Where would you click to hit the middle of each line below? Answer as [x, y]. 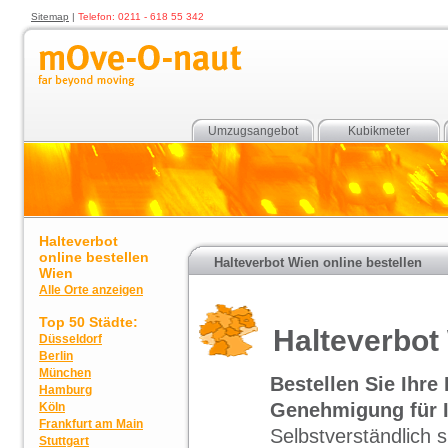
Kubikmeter [378, 131]
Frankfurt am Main [91, 424]
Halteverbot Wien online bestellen [318, 262]
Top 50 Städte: [88, 322]
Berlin [56, 356]
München [65, 373]
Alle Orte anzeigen [91, 290]
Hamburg [65, 390]
